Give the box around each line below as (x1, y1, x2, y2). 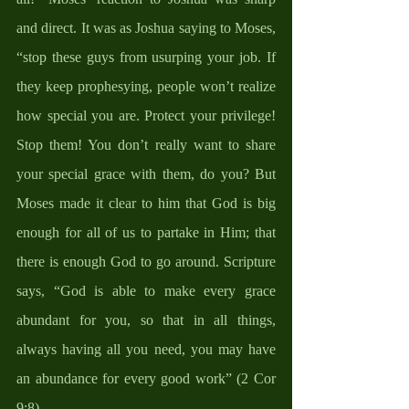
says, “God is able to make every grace (16, 282, 276, 299)
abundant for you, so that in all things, (16, 311, 276, 328)
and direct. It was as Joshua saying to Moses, (16, 19, 276, 36)
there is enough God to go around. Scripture (16, 253, 276, 269)
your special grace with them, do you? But (16, 165, 276, 182)
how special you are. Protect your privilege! (16, 107, 276, 123)
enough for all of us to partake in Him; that (16, 224, 276, 240)
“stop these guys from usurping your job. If (16, 48, 276, 65)
